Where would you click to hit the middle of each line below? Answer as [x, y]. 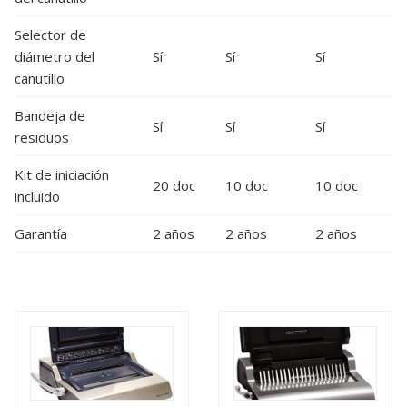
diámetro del [55, 56]
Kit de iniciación [62, 174]
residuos [42, 137]
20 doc [174, 185]
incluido [37, 196]
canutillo [40, 78]
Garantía [41, 233]
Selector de [50, 34]
